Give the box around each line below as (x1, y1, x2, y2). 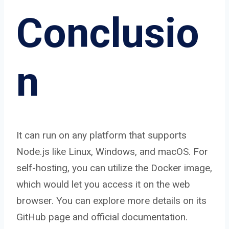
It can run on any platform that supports (16, 129, 187, 141)
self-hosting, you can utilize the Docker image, (16, 162, 212, 174)
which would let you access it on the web (16, 178, 190, 190)
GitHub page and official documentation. (16, 211, 188, 223)
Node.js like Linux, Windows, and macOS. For (16, 145, 208, 157)
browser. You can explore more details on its (16, 194, 207, 207)
